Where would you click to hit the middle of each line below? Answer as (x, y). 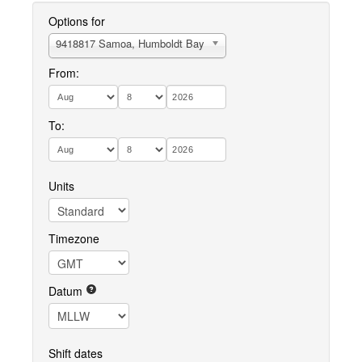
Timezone (74, 238)
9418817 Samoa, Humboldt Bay (130, 43)
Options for (77, 21)
